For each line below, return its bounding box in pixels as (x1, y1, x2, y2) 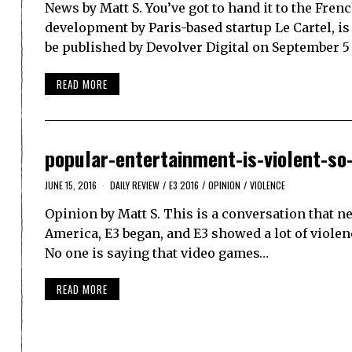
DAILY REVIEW (110, 178, 159, 192)
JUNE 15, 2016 (45, 178, 97, 192)
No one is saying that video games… (45, 244, 269, 261)
